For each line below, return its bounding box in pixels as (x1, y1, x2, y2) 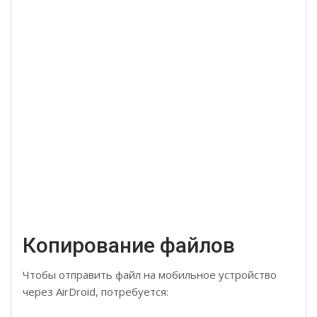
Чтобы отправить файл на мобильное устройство (23, 267, 277, 282)
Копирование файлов (23, 232, 235, 258)
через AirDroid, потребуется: (23, 284, 168, 299)
